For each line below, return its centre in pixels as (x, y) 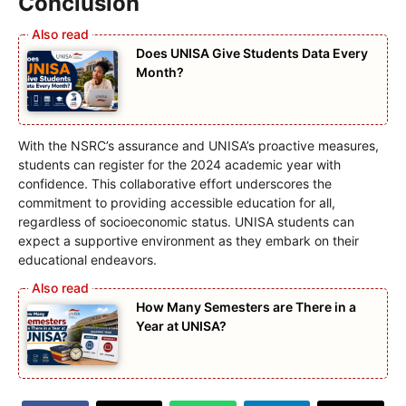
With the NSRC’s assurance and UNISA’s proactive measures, (198, 145)
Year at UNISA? (181, 325)
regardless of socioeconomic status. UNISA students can (186, 221)
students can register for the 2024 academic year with (179, 164)
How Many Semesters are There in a (246, 306)
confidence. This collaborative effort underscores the (175, 183)
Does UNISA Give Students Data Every (252, 53)
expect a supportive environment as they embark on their (188, 240)
